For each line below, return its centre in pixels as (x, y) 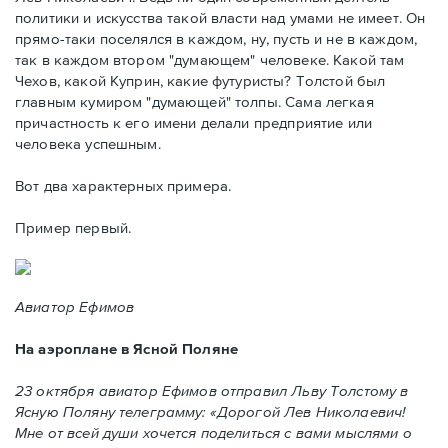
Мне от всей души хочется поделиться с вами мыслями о (213, 433)
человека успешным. (88, 144)
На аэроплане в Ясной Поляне (127, 349)
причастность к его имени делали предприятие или (194, 123)
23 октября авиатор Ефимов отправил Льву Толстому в (212, 391)
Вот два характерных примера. (123, 186)
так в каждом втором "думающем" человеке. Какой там (210, 60)
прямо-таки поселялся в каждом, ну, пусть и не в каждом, (216, 39)
